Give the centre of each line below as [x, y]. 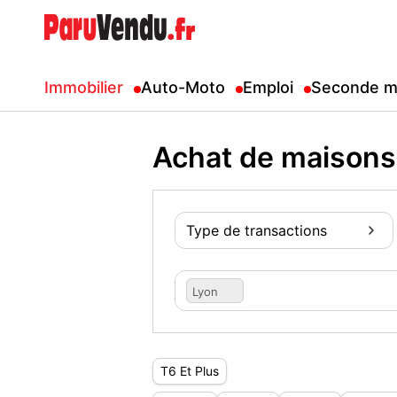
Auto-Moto [183, 87]
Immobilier [84, 87]
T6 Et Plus [190, 371]
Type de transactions [257, 230]
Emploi [268, 87]
